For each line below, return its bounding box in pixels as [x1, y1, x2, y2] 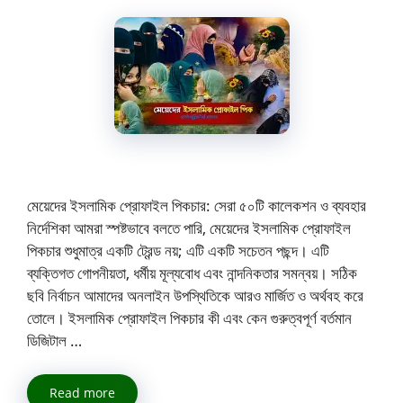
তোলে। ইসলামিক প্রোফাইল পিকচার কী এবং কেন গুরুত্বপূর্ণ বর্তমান [27, 307, 352, 328]
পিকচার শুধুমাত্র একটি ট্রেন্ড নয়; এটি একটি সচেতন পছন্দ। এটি [27, 239, 329, 261]
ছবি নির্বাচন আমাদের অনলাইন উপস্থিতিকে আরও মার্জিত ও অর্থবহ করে [27, 284, 363, 306]
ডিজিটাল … [27, 329, 82, 351]
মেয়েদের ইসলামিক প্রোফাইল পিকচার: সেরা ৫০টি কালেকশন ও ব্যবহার [27, 194, 366, 216]
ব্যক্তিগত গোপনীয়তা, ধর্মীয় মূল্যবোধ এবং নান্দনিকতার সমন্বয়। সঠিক [27, 262, 357, 283]
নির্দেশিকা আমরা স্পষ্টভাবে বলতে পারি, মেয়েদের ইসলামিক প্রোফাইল [27, 217, 351, 238]
